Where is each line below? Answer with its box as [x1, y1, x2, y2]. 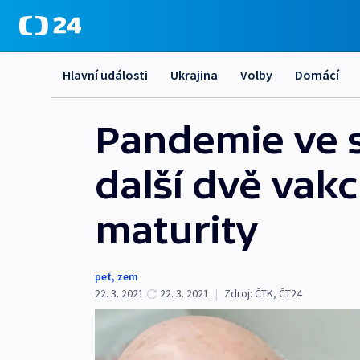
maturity [95, 208, 258, 252]
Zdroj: [224, 286, 252, 301]
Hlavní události [63, 67, 148, 83]
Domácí [295, 67, 339, 83]
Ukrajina [170, 67, 218, 83]
